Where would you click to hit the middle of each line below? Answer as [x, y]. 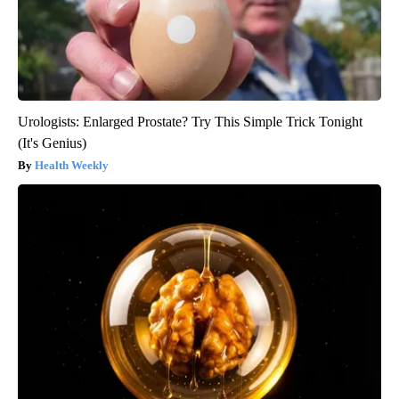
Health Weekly [72, 166]
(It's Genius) [52, 143]
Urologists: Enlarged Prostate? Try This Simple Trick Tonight [190, 122]
